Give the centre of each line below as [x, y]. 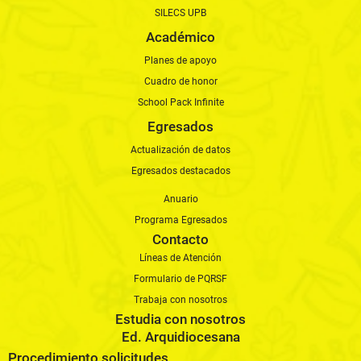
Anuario [180, 199]
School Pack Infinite [180, 102]
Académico [180, 37]
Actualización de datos [180, 149]
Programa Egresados [180, 220]
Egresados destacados [180, 170]
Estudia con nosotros [180, 319]
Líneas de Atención [180, 257]
